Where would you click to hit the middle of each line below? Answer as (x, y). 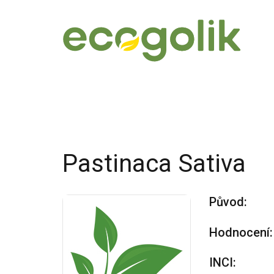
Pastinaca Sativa (154, 164)
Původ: (228, 202)
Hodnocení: (241, 232)
